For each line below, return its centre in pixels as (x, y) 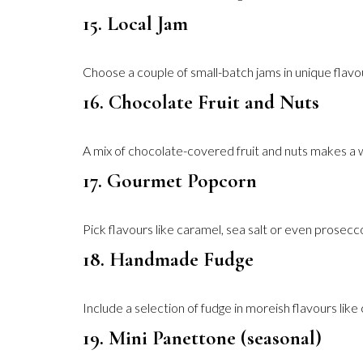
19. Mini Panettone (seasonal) (202, 338)
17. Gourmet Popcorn (170, 181)
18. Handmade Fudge (168, 259)
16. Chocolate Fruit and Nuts (201, 102)
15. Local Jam (135, 23)
